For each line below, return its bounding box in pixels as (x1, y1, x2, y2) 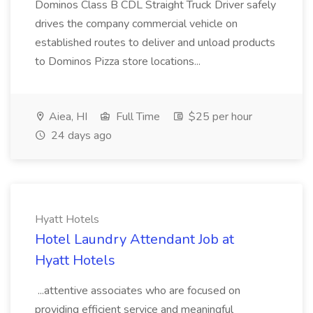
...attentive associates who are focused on (35, 283, 240, 298)
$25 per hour (186, 109, 252, 124)
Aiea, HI (46, 109, 87, 124)
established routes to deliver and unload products (35, 35, 275, 50)
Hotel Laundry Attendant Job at (35, 230, 234, 249)
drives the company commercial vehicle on (35, 16, 238, 31)
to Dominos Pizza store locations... (35, 54, 203, 69)
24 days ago (48, 128, 112, 143)
